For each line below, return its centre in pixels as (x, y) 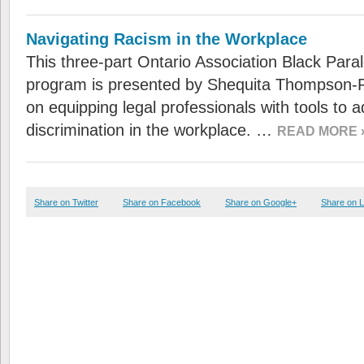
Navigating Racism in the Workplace (167, 39)
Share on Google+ (261, 202)
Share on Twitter (66, 202)
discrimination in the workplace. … (152, 130)
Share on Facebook (162, 202)
